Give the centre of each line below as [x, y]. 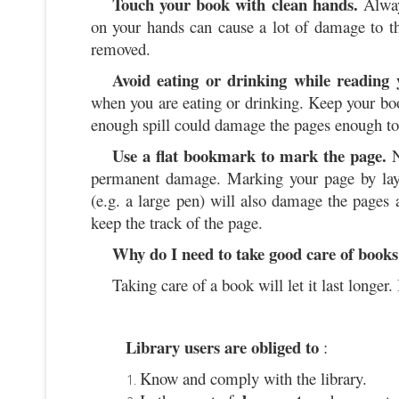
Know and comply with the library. [253, 378]
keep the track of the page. [177, 222]
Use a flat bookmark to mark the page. [249, 155]
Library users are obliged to [222, 346]
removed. [121, 48]
